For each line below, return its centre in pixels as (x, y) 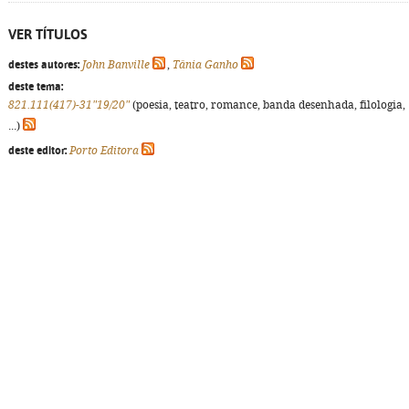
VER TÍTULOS (48, 34)
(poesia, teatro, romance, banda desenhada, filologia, (267, 105)
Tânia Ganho (205, 65)
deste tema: (36, 87)
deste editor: (37, 151)
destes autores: (44, 65)
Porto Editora (104, 151)
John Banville (116, 65)
